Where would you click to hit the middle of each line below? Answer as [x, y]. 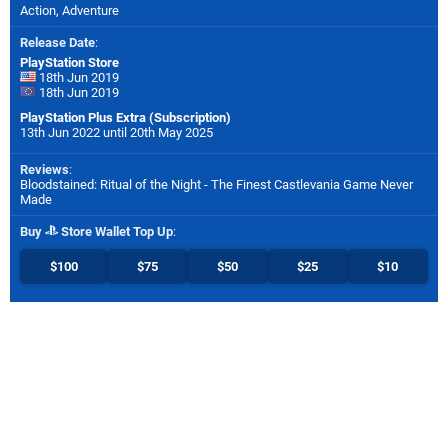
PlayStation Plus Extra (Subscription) [125, 117]
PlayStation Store [69, 62]
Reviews [44, 169]
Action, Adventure [69, 10]
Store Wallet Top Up [115, 231]
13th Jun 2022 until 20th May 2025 [116, 132]
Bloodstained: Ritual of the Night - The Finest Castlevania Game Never [216, 184]
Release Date [57, 42]
